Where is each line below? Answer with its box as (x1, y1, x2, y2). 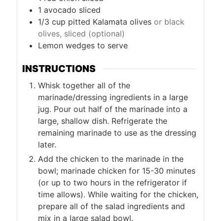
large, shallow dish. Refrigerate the (38, 115, 168, 126)
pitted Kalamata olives (68, 17, 152, 27)
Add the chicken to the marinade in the (38, 153, 184, 164)
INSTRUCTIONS (22, 63, 96, 75)
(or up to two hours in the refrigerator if (38, 177, 187, 187)
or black (154, 17, 185, 27)
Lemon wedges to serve (38, 40, 128, 50)
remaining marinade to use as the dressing (38, 127, 197, 138)
